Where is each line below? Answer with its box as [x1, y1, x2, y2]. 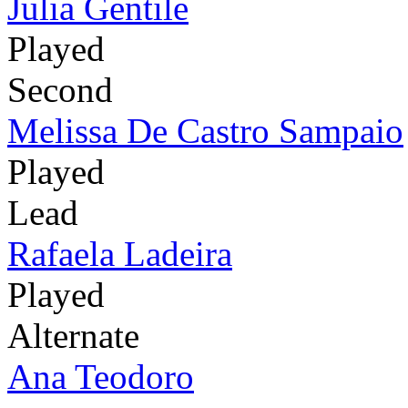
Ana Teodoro [7, 356, 194, 396]
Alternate [7, 315, 139, 355]
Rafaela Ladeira [7, 233, 232, 273]
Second [7, 69, 113, 109]
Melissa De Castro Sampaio [7, 110, 403, 150]
